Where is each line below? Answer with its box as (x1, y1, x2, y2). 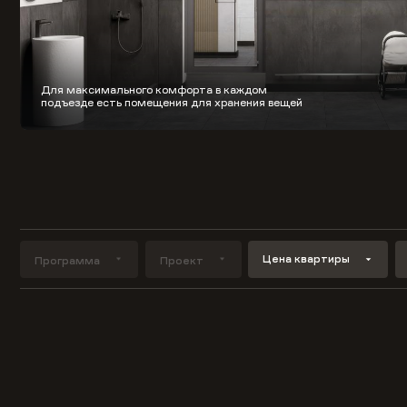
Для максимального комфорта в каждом (40, 83, 267, 98)
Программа (35, 253, 101, 268)
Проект (159, 253, 203, 268)
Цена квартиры (263, 252, 351, 267)
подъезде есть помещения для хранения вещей (40, 95, 303, 111)
